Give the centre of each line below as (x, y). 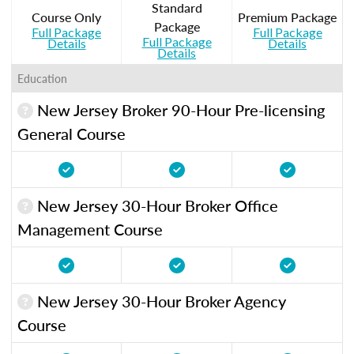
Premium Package (287, 17)
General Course (72, 133)
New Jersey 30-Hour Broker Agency (160, 301)
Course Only (66, 17)
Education (42, 78)
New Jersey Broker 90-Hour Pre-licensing (179, 109)
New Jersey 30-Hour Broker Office (156, 205)
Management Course (90, 229)
